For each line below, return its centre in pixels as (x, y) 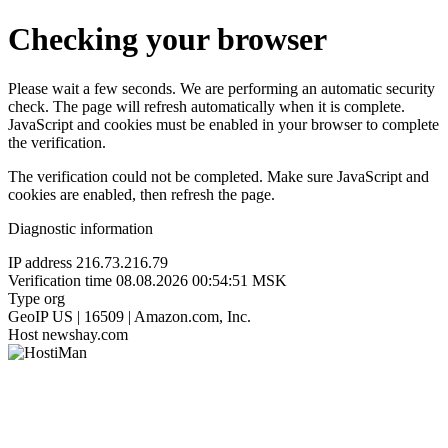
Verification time (60, 280)
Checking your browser (167, 39)
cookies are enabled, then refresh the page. (141, 194)
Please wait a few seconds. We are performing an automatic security (221, 88)
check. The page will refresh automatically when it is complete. (206, 106)
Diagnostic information (80, 228)
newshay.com (85, 334)
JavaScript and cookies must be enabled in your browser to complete (223, 124)
